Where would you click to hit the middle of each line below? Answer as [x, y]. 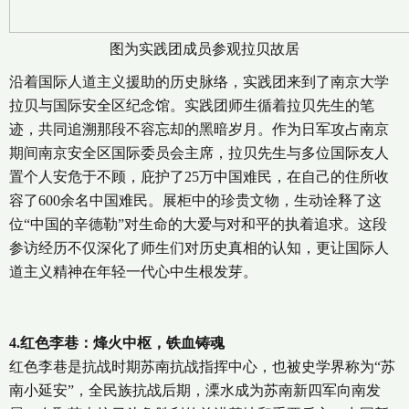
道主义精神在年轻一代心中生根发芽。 [133, 271]
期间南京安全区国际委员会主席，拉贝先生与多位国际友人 [199, 152]
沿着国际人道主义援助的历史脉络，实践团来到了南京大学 [199, 81]
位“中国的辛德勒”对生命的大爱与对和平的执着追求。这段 [198, 224]
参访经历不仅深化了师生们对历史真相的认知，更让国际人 [199, 247]
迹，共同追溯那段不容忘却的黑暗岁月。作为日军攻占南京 [199, 129]
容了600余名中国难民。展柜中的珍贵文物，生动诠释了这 [195, 200]
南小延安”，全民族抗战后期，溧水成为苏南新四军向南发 [195, 390]
